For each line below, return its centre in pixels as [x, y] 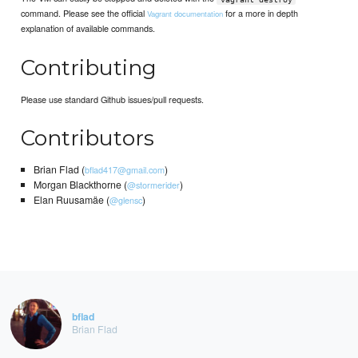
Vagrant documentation [185, 14]
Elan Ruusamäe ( [71, 200]
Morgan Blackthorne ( [80, 185]
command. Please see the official [84, 13]
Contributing [89, 67]
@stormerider [153, 185]
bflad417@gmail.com [124, 170]
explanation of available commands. [88, 28]
